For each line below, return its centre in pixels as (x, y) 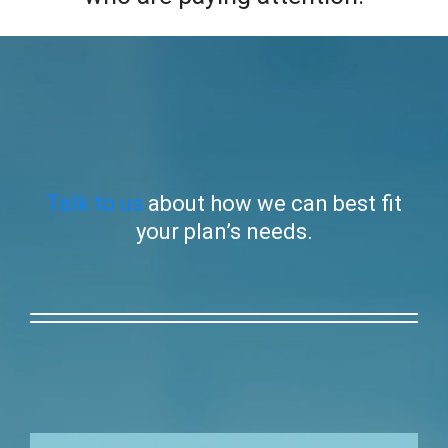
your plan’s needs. (224, 232)
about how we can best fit (272, 204)
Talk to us (94, 204)
